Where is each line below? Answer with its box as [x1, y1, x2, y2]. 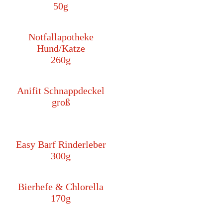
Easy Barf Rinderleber [15, 139, 106, 150]
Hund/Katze [36, 43, 85, 54]
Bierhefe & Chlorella [18, 181, 104, 193]
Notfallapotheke [28, 31, 94, 43]
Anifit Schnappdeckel [17, 85, 105, 97]
